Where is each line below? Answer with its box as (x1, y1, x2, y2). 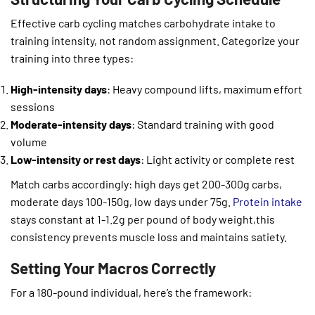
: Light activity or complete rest (141, 153, 295, 167)
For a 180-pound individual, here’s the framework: (11, 285, 252, 299)
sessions (11, 100, 55, 114)
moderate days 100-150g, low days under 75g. (11, 195, 231, 209)
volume (11, 135, 47, 149)
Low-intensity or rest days (11, 153, 141, 167)
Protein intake (231, 195, 302, 209)
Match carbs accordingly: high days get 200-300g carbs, (11, 177, 282, 191)
